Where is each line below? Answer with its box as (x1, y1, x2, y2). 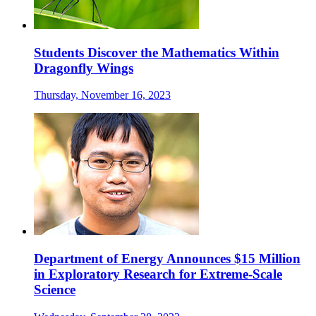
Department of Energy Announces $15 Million (34, 251, 300, 267)
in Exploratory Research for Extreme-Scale (34, 267, 282, 282)
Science (34, 282, 75, 298)
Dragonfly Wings (34, 60, 133, 75)
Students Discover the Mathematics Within (34, 44, 279, 60)
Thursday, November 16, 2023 (34, 89, 171, 102)
